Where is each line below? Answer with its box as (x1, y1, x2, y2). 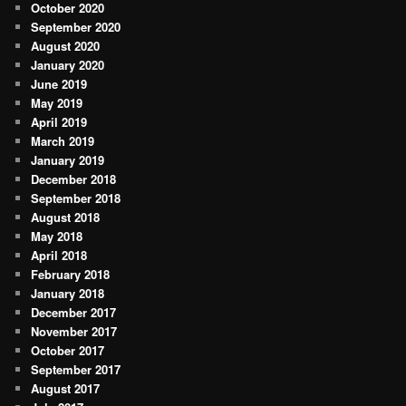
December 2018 (31, 170, 117, 188)
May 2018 (31, 227, 83, 246)
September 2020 (31, 18, 121, 36)
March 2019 (31, 132, 95, 150)
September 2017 (31, 361, 121, 379)
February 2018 (31, 266, 111, 284)
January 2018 (31, 285, 105, 303)
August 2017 (31, 380, 101, 398)
